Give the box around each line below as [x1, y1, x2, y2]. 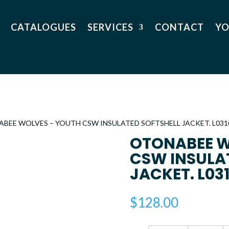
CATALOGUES [10, 21, 76, 33]
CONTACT [154, 21, 204, 33]
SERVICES [87, 21, 133, 33]
